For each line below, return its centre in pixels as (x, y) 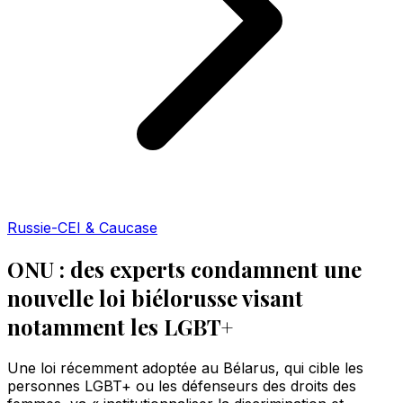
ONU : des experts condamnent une (184, 269)
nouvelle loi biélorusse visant (155, 297)
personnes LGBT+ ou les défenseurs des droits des (182, 385)
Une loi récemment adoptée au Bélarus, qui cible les (185, 367)
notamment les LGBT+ (120, 326)
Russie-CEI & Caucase (82, 228)
